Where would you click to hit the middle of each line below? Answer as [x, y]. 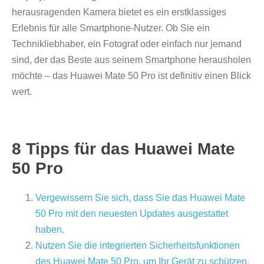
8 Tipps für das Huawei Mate [123, 149]
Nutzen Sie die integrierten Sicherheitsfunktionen [138, 245]
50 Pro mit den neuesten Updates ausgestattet [132, 214]
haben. [50, 230]
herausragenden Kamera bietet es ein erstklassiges [119, 12]
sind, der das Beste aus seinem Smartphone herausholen [131, 60]
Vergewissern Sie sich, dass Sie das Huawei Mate [140, 198]
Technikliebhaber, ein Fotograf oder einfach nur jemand [127, 44]
